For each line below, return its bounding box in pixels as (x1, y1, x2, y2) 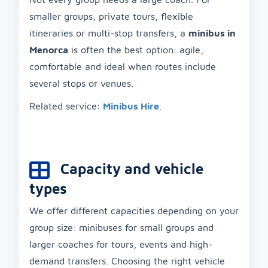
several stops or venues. (29, 77, 133, 89)
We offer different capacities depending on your (29, 205, 239, 216)
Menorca (29, 44, 68, 55)
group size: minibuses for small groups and (29, 221, 214, 233)
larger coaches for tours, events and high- (29, 238, 212, 249)
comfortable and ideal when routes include (29, 60, 216, 72)
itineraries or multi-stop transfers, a (29, 27, 188, 38)
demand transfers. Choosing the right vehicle (29, 255, 225, 266)
